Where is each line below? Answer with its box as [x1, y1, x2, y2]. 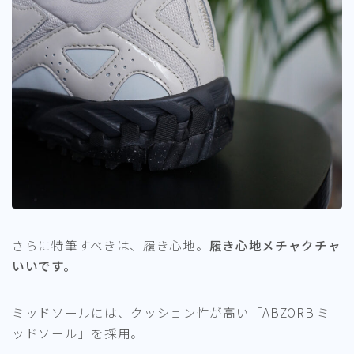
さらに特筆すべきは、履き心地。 [12, 235, 209, 254]
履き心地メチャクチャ [209, 235, 341, 254]
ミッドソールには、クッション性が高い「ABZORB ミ [12, 303, 330, 321]
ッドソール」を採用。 [12, 323, 144, 341]
